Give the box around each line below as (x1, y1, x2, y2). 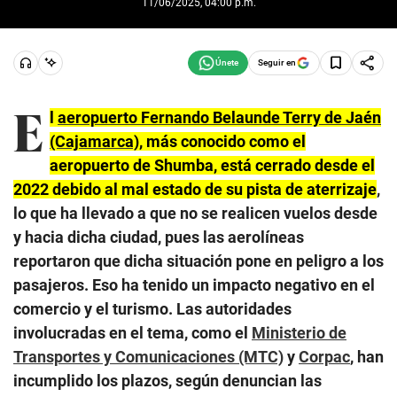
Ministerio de (252, 323, 346, 342)
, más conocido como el (139, 131, 306, 151)
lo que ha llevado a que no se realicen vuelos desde (13, 203, 378, 222)
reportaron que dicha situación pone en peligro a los (13, 251, 384, 270)
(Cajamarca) (50, 131, 139, 151)
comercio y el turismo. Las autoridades (13, 299, 292, 318)
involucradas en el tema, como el (13, 323, 252, 342)
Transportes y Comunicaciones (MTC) (13, 346, 284, 366)
